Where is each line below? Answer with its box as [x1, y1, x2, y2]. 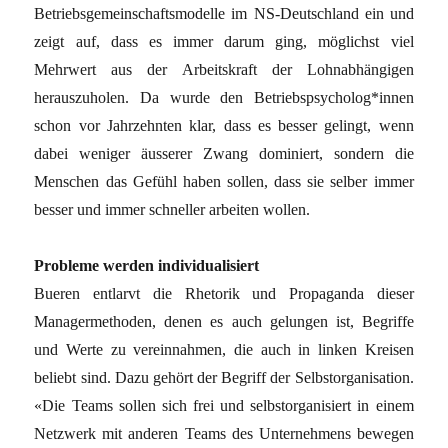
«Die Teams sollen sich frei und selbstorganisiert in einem [34, 396, 414, 414]
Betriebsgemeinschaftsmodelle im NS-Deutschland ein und [34, 4, 414, 22]
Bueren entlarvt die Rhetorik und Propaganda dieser [34, 284, 414, 302]
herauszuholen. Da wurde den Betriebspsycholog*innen [34, 88, 414, 106]
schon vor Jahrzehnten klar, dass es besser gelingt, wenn [34, 116, 414, 134]
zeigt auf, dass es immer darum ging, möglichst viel [34, 32, 414, 50]
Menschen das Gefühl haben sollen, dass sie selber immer [34, 172, 414, 190]
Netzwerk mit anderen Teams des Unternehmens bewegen [34, 424, 414, 442]
